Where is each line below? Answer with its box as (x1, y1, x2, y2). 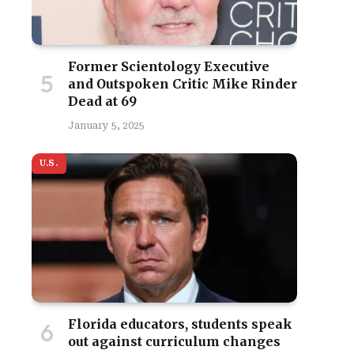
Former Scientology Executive (68, 58, 269, 74)
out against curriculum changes (68, 333, 281, 349)
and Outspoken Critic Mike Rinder (68, 76, 297, 92)
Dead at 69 (68, 93, 137, 109)
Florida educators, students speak (68, 316, 292, 332)
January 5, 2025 (68, 120, 145, 131)
